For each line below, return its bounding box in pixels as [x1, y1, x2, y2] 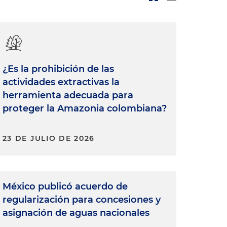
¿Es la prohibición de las [2, 63, 114, 75]
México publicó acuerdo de [2, 181, 128, 193]
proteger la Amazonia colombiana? [2, 103, 167, 115]
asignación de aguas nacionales [2, 207, 149, 219]
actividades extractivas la [2, 77, 120, 88]
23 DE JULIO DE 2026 [2, 134, 95, 143]
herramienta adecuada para [2, 90, 133, 101]
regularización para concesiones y [2, 194, 161, 206]
